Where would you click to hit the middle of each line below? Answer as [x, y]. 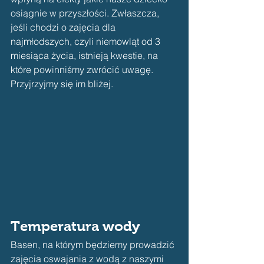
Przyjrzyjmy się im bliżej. [62, 84]
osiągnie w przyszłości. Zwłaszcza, [86, 13]
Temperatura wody [75, 226]
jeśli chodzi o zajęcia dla [64, 27]
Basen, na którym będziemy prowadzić [94, 245]
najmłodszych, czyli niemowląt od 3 [87, 41]
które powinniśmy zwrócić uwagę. [83, 70]
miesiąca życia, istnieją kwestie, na [85, 55]
